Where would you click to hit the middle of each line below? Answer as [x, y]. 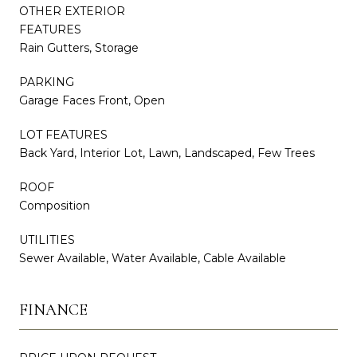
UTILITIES [47, 239]
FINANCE [53, 310]
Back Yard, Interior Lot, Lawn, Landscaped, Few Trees [167, 153]
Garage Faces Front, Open [92, 100]
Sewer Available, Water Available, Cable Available [153, 258]
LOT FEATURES [63, 134]
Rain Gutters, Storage [79, 47]
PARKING [47, 82]
